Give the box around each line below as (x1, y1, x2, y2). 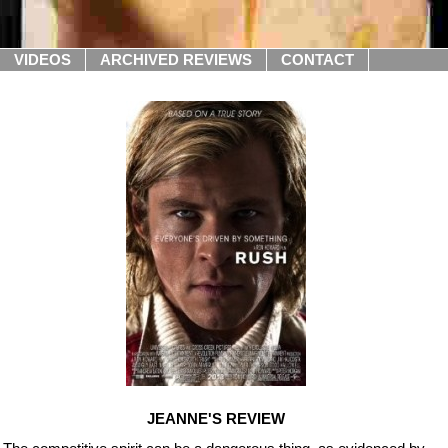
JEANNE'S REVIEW (146, 410, 285, 427)
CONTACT (281, 51, 354, 68)
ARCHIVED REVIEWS (100, 51, 252, 68)
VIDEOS (14, 51, 71, 68)
